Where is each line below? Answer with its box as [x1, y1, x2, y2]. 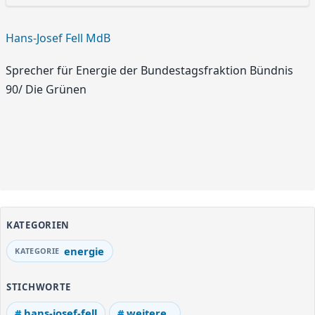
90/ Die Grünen [6, 81, 86, 97]
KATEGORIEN [6, 218, 70, 231]
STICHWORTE [6, 281, 72, 294]
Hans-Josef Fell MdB [6, 30, 110, 46]
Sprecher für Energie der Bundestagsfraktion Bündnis [6, 62, 293, 78]
